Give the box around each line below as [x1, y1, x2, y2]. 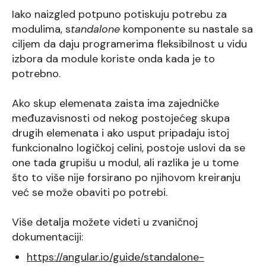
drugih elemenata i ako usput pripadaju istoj [12, 126, 229, 141]
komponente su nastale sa [120, 22, 253, 37]
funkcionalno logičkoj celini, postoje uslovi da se [12, 141, 245, 156]
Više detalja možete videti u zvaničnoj [12, 215, 198, 230]
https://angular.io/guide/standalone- [27, 250, 204, 265]
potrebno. [12, 66, 61, 81]
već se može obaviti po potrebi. [12, 185, 167, 200]
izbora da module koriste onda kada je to [12, 52, 215, 66]
